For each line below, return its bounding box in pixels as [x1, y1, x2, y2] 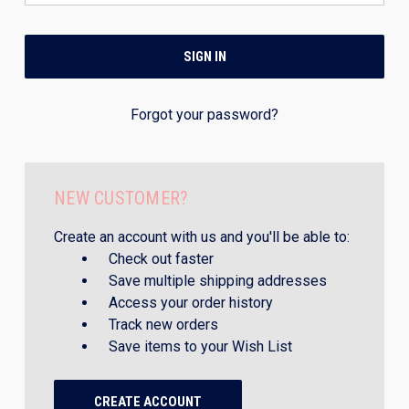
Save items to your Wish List [109, 338, 292, 355]
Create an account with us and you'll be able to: [54, 228, 350, 246]
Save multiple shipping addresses [109, 272, 327, 289]
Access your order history [109, 294, 273, 311]
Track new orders [109, 316, 218, 333]
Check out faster [109, 250, 214, 267]
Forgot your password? [131, 106, 278, 123]
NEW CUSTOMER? [54, 187, 189, 209]
